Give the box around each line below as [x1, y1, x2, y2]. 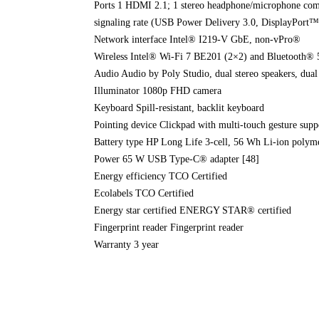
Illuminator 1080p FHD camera [94, 85, 221, 96]
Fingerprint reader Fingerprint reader [94, 221, 244, 233]
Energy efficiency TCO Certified [94, 170, 227, 182]
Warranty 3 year [94, 239, 159, 250]
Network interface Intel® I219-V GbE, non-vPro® [94, 33, 300, 45]
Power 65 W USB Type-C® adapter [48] [94, 153, 259, 164]
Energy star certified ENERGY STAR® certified [94, 204, 291, 216]
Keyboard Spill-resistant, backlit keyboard [94, 102, 264, 113]
